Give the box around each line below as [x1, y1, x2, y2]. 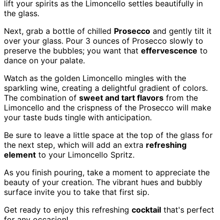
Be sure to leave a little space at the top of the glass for [4, 130, 213, 140]
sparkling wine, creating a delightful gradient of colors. [4, 82, 208, 93]
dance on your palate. [4, 55, 85, 65]
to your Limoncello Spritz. [36, 149, 135, 160]
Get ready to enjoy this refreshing [4, 204, 132, 215]
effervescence [141, 45, 197, 55]
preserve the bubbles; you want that [4, 45, 141, 55]
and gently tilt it [150, 26, 212, 36]
